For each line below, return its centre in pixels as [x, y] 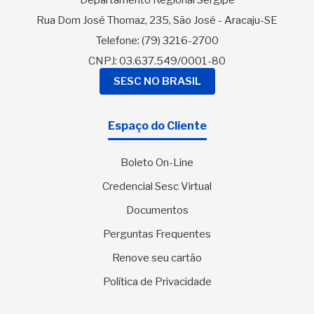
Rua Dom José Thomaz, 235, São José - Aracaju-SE [157, 21]
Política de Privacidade [157, 282]
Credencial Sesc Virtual [157, 187]
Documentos [157, 211]
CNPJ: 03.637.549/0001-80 [157, 61]
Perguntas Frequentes [157, 234]
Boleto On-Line [157, 163]
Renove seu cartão [157, 258]
